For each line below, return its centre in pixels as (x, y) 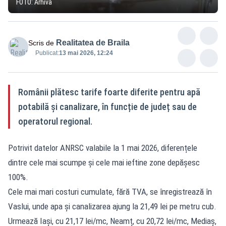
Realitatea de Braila (93, 42)
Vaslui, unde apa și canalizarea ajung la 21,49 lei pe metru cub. (112, 206)
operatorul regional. (55, 121)
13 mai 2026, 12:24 (86, 53)
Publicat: (47, 53)
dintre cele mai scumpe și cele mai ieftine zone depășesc (104, 162)
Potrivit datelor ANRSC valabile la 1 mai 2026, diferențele (103, 148)
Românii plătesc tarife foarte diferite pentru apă (109, 92)
